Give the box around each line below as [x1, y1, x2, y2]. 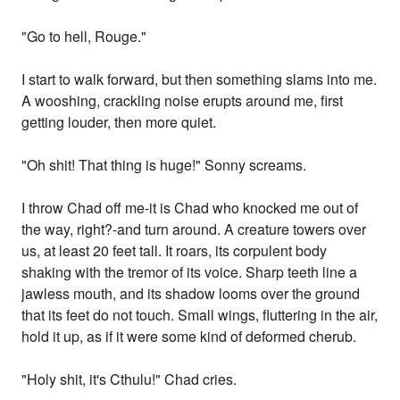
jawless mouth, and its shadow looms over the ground [21, 283, 361, 304]
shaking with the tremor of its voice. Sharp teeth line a [21, 262, 358, 283]
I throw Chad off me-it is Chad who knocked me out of [21, 197, 359, 219]
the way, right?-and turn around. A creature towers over [21, 219, 367, 240]
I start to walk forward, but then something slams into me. [21, 69, 378, 90]
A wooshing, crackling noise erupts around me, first [21, 90, 344, 112]
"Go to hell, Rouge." [21, 26, 147, 47]
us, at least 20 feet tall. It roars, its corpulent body [21, 240, 328, 262]
